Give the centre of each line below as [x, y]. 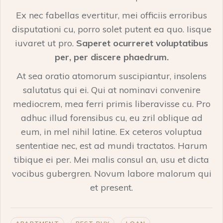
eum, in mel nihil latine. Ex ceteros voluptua [111, 132]
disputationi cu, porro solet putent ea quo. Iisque [111, 29]
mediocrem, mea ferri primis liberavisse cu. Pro [111, 104]
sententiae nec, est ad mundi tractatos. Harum [111, 146]
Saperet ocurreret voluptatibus [142, 43]
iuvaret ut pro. [46, 43]
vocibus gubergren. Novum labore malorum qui [111, 174]
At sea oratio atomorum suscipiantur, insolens [111, 76]
